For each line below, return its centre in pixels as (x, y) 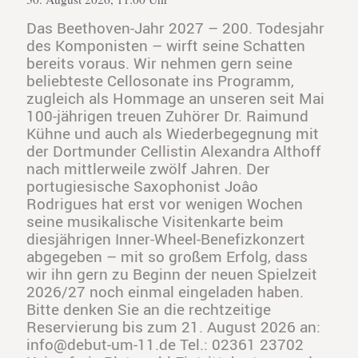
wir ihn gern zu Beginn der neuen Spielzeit (172, 274)
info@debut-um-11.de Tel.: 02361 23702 (165, 344)
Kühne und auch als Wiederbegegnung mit (173, 133)
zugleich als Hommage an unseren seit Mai (175, 98)
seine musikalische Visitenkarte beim (155, 221)
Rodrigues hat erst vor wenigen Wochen (165, 203)
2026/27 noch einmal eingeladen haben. (165, 291)
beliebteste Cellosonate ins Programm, (160, 80)
